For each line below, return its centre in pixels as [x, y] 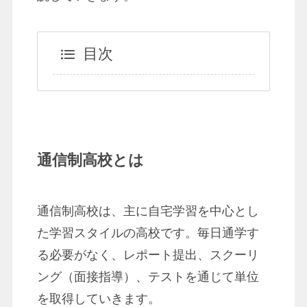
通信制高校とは [90, 160]
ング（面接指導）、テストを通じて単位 [148, 277]
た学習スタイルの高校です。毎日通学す [148, 233]
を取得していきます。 [98, 298]
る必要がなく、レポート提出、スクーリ [148, 255]
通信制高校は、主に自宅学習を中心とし [148, 211]
